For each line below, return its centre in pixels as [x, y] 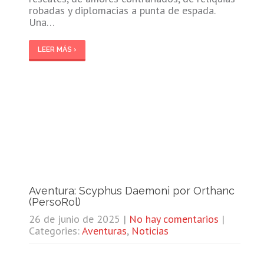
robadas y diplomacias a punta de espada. [122, 10]
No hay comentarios [174, 219]
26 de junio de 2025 [74, 219]
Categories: [55, 230]
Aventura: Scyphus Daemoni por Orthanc [131, 190]
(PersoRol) [55, 202]
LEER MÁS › [57, 49]
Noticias [150, 230]
